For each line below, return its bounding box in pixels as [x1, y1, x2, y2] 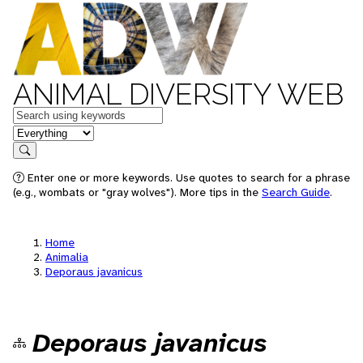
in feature [12, 123, 66, 140]
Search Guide [262, 185, 330, 199]
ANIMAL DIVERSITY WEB [13, 77, 344, 111]
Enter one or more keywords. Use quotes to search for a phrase [24, 170, 350, 185]
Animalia [45, 250, 88, 264]
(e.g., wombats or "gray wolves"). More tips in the [13, 185, 262, 199]
